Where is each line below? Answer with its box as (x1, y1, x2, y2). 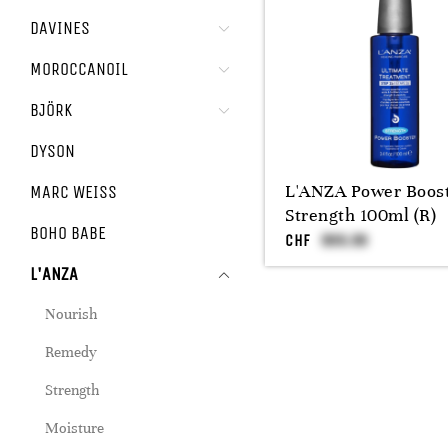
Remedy (45, 343, 97, 361)
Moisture (45, 419, 104, 437)
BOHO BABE (30, 222, 106, 244)
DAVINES (30, 17, 90, 39)
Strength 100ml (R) (285, 204, 436, 226)
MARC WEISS (30, 181, 117, 203)
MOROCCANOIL (30, 58, 128, 80)
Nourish (45, 305, 97, 323)
